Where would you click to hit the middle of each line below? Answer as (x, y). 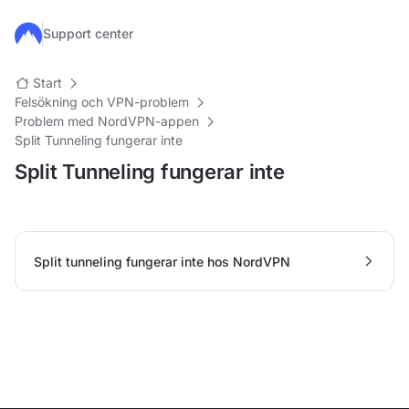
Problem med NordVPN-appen (107, 121)
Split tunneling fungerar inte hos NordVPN (162, 261)
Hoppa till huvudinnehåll (85, 33)
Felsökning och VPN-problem (102, 102)
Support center (88, 33)
